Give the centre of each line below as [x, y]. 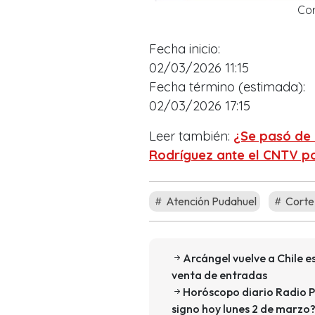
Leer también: [191, 136]
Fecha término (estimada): [227, 86]
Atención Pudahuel [210, 201]
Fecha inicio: [185, 49]
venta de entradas [219, 275]
